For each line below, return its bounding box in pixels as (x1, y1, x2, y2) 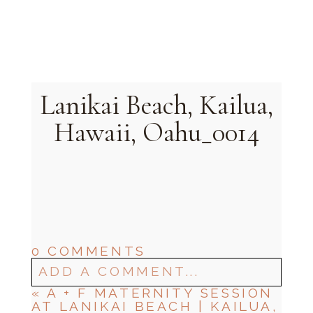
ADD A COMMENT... (38, 263, 200, 279)
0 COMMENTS (31, 243, 146, 259)
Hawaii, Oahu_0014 (54, 116, 259, 150)
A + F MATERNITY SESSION (47, 285, 274, 301)
